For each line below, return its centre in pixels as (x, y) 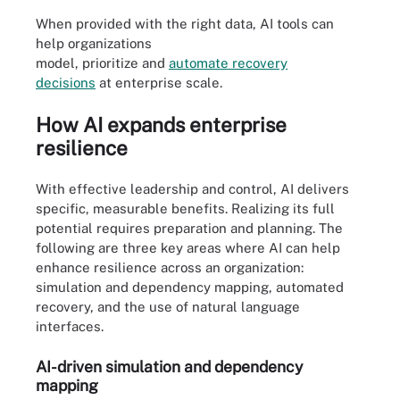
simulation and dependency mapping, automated (190, 287)
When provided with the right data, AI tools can (185, 24)
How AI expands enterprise (161, 125)
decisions (66, 83)
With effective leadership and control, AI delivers (192, 189)
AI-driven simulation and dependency (169, 366)
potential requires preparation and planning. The (189, 228)
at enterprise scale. (159, 83)
